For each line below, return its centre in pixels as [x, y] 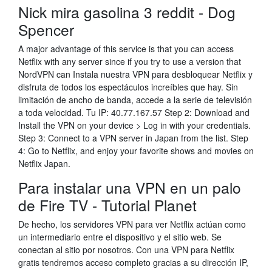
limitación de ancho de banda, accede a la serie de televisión [135, 100]
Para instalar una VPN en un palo [130, 187]
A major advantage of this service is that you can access [126, 49]
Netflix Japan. [44, 163]
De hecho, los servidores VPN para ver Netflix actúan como [132, 224]
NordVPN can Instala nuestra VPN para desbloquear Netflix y [135, 74]
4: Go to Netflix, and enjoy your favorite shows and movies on [136, 151]
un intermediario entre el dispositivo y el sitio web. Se [120, 237]
